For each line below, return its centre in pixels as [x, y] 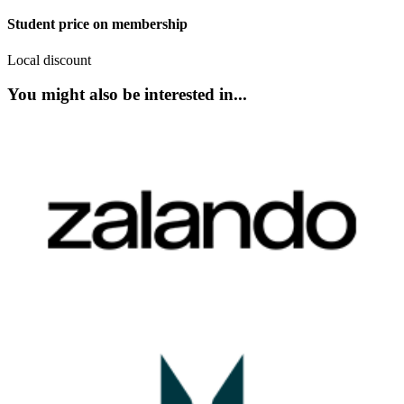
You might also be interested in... [127, 95]
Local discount [49, 60]
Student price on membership [97, 24]
